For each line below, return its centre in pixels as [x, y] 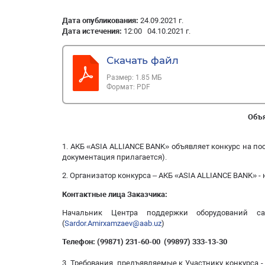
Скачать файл [143, 60]
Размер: [121, 78]
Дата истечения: [93, 31]
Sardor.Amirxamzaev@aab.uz [113, 224]
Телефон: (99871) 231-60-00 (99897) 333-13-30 [158, 242]
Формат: [122, 87]
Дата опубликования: [101, 21]
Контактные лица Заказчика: [115, 194]
